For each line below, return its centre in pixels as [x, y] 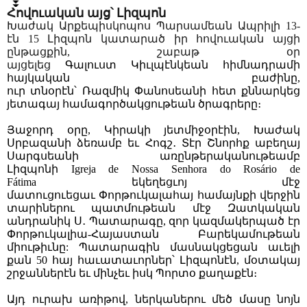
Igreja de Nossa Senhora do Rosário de [179, 169]
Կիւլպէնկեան [170, 65]
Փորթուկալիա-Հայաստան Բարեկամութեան [153, 234]
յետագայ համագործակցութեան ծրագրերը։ [134, 104]
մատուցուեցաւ [51, 195]
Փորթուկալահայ [146, 195]
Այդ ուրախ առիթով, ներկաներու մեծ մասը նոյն [153, 299]
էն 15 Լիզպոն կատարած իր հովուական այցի [153, 39]
